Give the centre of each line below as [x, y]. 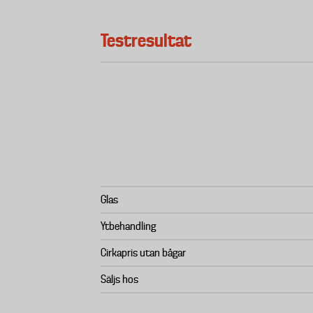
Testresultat [146, 41]
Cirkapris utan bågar [143, 253]
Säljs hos [119, 279]
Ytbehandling [128, 226]
